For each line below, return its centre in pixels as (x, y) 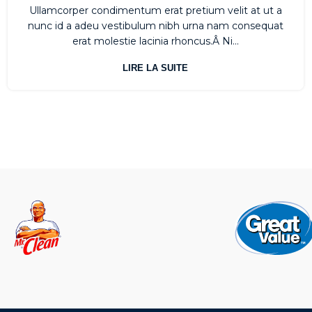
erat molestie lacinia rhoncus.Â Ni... (155, 41)
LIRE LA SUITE (156, 68)
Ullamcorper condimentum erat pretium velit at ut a (155, 11)
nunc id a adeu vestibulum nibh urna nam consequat (155, 26)
